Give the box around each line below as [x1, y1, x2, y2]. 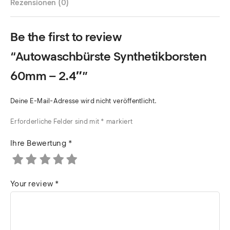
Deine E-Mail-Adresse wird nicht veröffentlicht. [10, 97, 157, 105]
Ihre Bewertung [10, 139, 69, 148]
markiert [104, 118, 133, 126]
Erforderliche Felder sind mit [10, 118, 101, 126]
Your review [10, 179, 55, 189]
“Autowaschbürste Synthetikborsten [10, 49, 207, 64]
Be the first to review [10, 29, 122, 45]
